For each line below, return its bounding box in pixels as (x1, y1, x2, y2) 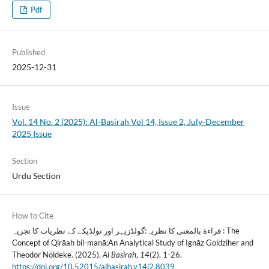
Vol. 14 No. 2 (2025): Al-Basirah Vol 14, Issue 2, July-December (11, 116, 244, 127)
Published (11, 47, 45, 58)
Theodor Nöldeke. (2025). (11, 250, 103, 260)
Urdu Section (11, 171, 61, 181)
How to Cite (11, 211, 53, 221)
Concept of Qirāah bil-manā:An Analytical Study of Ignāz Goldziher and (11, 238, 253, 248)
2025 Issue (11, 128, 52, 139)
